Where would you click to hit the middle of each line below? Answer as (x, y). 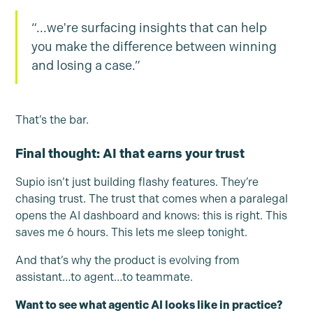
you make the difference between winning (154, 46)
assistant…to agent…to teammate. (104, 277)
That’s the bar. (52, 119)
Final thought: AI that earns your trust (130, 153)
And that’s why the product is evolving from (128, 260)
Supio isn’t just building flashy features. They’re (137, 182)
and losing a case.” (86, 65)
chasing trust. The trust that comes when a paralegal (152, 198)
